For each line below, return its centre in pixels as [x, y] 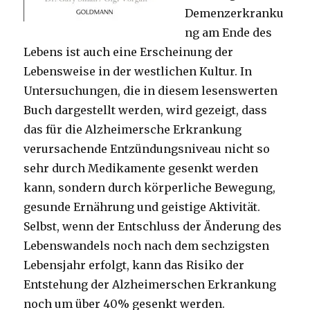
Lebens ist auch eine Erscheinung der [129, 52]
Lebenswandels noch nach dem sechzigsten [147, 245]
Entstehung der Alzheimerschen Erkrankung [150, 284]
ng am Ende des [229, 32]
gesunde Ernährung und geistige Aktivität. [142, 207]
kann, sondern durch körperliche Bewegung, [150, 187]
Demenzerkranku [235, 13]
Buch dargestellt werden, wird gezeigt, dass [146, 110]
